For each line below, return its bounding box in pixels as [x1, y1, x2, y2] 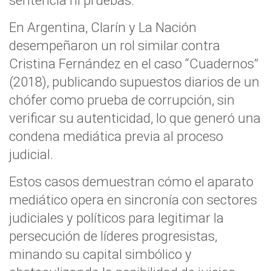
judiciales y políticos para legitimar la [9, 210, 224, 226]
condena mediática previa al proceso [9, 128, 223, 144]
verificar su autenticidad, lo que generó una [9, 110, 261, 126]
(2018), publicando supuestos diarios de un [9, 74, 260, 90]
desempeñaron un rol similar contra [9, 38, 220, 53]
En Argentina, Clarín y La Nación [9, 19, 197, 35]
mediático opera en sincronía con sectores [9, 192, 257, 207]
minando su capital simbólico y [9, 246, 192, 262]
